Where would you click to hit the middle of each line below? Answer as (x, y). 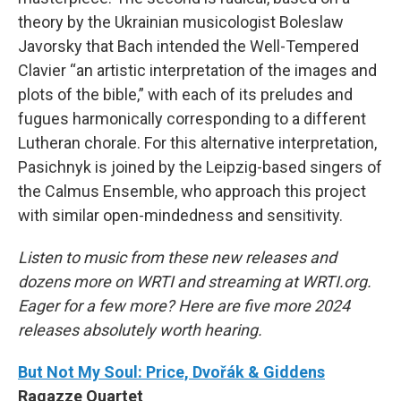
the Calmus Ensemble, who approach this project (192, 191)
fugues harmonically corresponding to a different (192, 118)
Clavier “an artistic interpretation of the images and (197, 70)
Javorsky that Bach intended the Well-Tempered (188, 46)
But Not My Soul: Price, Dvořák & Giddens (171, 371)
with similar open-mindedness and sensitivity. (180, 215)
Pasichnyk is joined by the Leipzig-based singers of (200, 166)
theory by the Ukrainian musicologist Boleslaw (181, 21)
